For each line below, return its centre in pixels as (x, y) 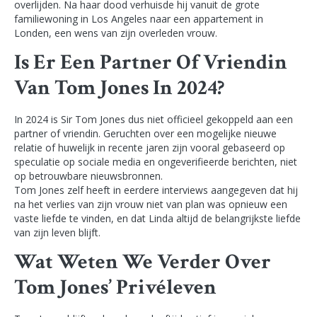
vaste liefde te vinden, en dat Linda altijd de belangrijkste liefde (157, 218)
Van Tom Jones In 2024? (119, 88)
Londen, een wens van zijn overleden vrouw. (116, 33)
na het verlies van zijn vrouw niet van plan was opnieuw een (151, 204)
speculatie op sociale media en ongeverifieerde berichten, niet (156, 161)
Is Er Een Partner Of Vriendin (151, 62)
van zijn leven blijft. (57, 232)
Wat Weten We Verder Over (143, 263)
